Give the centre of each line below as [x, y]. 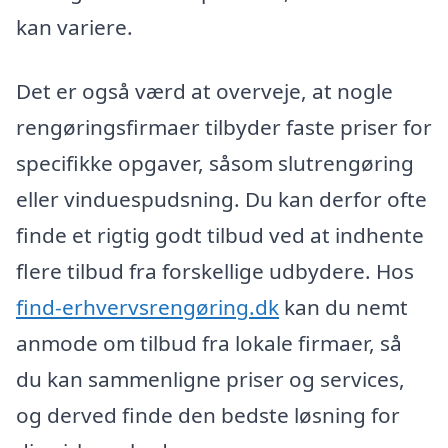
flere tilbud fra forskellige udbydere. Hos [215, 271]
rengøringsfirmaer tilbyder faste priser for [224, 127]
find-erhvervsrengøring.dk [147, 307]
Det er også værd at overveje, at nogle [204, 91]
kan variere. [74, 27]
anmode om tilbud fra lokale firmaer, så [209, 343]
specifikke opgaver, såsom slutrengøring [215, 163]
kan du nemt [343, 307]
